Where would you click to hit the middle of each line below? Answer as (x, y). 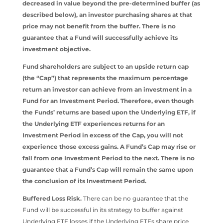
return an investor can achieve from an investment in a (107, 89)
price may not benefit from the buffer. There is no (99, 26)
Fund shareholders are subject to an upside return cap (105, 66)
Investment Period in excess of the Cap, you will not (103, 135)
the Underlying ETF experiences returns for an (93, 123)
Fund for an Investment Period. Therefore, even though (108, 101)
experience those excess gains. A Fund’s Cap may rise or (109, 146)
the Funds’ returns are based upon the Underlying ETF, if (109, 112)
